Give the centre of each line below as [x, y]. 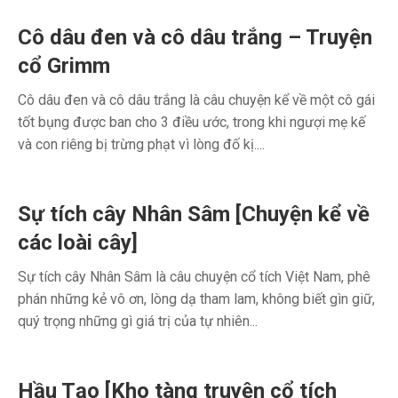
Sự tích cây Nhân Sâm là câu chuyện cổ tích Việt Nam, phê [194, 277]
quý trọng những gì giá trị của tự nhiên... [138, 321]
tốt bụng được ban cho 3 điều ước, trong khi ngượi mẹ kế [191, 122]
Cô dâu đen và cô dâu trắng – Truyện [195, 37]
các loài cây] [78, 243]
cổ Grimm [64, 66]
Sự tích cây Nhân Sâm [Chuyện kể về [194, 214]
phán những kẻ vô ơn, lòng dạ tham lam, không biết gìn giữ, [196, 299]
